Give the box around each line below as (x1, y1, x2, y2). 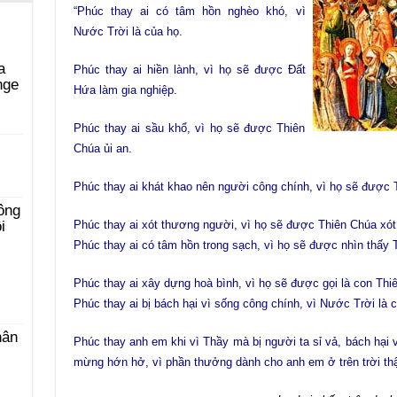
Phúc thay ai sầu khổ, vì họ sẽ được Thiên (73, 121, 306, 135)
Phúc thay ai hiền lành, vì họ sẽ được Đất (73, 63, 306, 76)
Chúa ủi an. (73, 142, 132, 155)
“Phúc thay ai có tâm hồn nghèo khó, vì (73, 4, 306, 18)
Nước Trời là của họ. (73, 25, 183, 38)
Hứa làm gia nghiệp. (73, 83, 177, 97)
